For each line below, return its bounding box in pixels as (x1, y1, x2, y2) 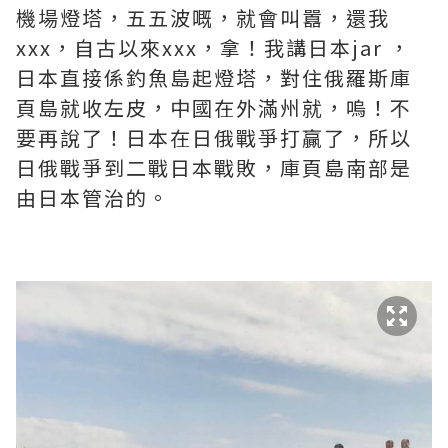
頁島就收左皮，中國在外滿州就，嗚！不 (16, 93, 412, 122)
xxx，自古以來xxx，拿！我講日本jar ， (16, 33, 411, 62)
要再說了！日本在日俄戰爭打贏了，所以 (16, 123, 412, 152)
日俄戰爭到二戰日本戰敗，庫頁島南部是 (16, 153, 412, 182)
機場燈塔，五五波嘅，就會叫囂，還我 (16, 3, 390, 32)
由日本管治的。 (16, 183, 170, 212)
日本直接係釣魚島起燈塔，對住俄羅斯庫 (16, 63, 412, 92)
